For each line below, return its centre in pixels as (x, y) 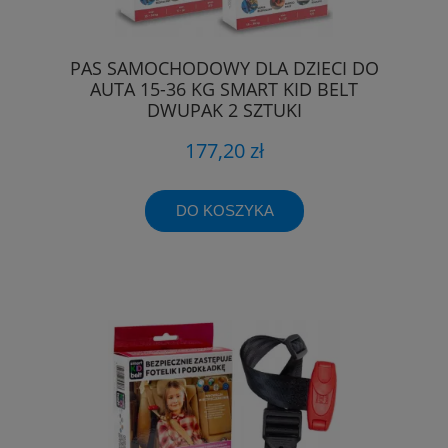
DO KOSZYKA (224, 211)
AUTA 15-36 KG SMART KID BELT (224, 88)
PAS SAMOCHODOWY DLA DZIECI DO (224, 67)
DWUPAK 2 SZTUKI (224, 109)
